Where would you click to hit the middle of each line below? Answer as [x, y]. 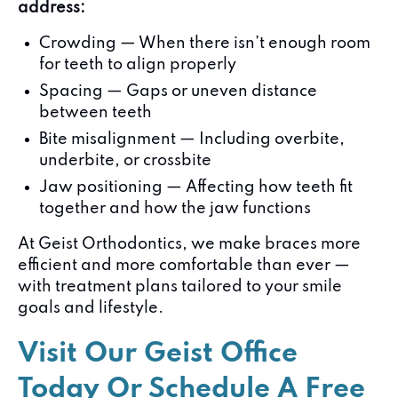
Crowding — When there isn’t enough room [205, 44]
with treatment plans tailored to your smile [180, 287]
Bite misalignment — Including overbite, [192, 139]
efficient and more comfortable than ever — [184, 266]
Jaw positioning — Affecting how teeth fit [196, 187]
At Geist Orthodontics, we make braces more [189, 244]
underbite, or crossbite [125, 161]
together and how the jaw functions [175, 209]
